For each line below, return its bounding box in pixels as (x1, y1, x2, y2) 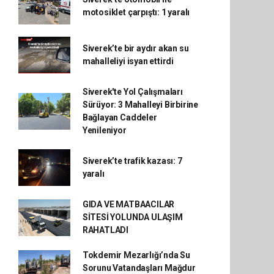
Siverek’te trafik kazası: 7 (82, 156, 182, 166)
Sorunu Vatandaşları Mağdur (82, 263, 196, 273)
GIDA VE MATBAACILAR (82, 199, 175, 209)
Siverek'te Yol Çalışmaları (82, 87, 183, 97)
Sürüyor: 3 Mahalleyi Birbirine (82, 100, 199, 109)
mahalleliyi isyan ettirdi (82, 56, 174, 66)
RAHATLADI (82, 225, 129, 235)
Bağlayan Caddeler (82, 113, 157, 122)
